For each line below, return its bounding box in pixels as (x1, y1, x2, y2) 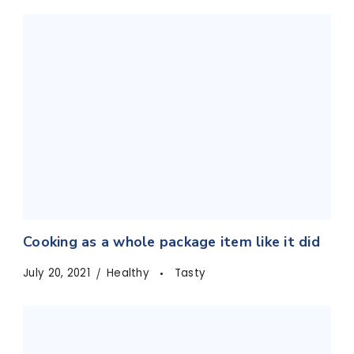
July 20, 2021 (23, 265, 90, 281)
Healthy (106, 265, 153, 281)
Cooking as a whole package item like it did (23, 232, 320, 252)
